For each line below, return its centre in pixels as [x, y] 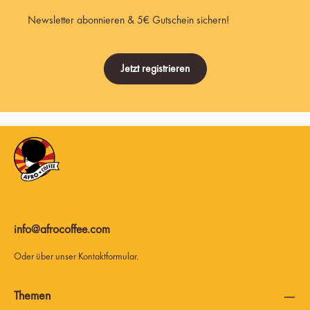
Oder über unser [46, 256]
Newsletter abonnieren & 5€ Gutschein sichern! [128, 20]
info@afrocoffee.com [62, 229]
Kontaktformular [107, 256]
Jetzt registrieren [155, 69]
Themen [32, 295]
